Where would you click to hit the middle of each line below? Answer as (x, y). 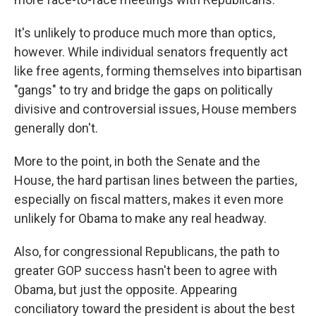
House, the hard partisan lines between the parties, (156, 181)
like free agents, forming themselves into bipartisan (158, 71)
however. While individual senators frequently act (151, 52)
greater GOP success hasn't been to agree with (146, 271)
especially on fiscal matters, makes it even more (149, 200)
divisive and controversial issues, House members (156, 109)
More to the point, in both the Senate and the (137, 162)
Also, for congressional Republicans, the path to (147, 252)
